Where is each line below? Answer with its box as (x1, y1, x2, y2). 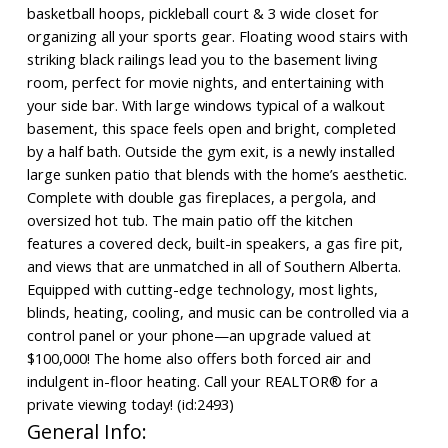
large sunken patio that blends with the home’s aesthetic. (26, 164, 407, 185)
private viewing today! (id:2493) (26, 394, 234, 415)
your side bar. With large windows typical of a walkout (26, 95, 385, 116)
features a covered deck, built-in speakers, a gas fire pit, (26, 233, 403, 254)
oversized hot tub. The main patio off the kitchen (26, 210, 353, 231)
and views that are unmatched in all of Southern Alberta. (26, 256, 401, 277)
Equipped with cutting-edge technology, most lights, (26, 279, 378, 300)
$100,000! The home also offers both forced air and (26, 348, 371, 369)
